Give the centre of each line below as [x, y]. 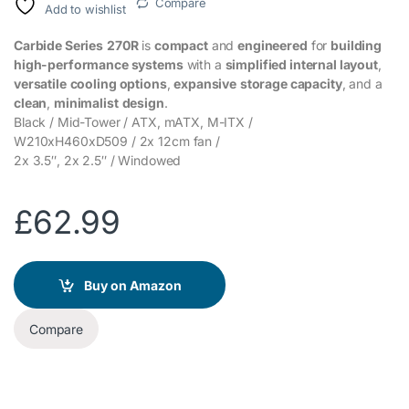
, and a [362, 84]
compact [181, 46]
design [143, 103]
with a [204, 65]
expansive [205, 84]
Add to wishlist [85, 10]
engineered [273, 46]
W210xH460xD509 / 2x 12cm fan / [117, 142]
